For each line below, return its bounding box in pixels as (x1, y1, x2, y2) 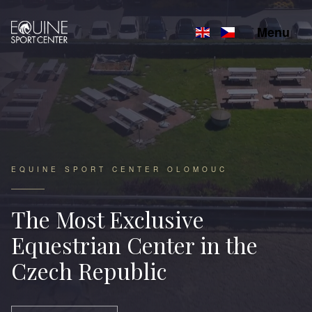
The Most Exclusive (11, 204, 204, 234)
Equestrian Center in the (11, 230, 258, 260)
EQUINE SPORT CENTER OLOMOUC (11, 164, 228, 174)
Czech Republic (11, 256, 167, 286)
